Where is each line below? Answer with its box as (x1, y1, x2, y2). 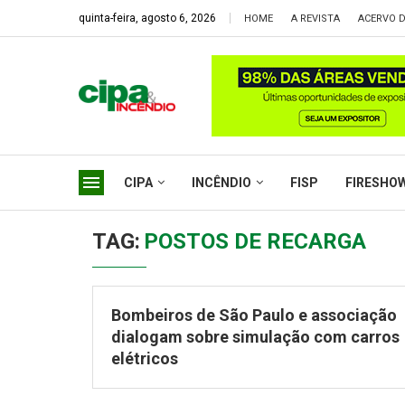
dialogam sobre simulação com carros (111, 327, 400, 346)
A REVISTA (291, 13, 340, 24)
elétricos (111, 349, 185, 368)
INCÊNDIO (192, 175, 251, 190)
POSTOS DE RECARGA (144, 229, 366, 254)
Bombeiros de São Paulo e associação (111, 306, 397, 325)
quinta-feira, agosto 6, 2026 (79, 12, 216, 24)
